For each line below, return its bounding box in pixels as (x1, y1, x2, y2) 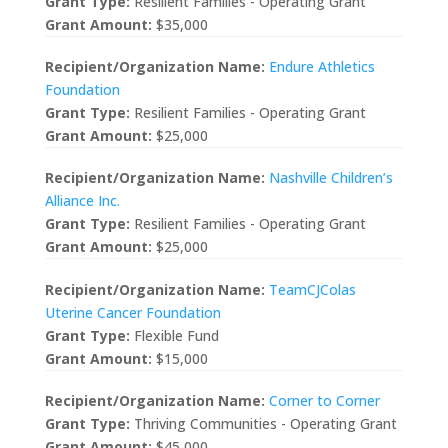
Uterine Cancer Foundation (44, 302, 221, 322)
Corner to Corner (268, 391, 380, 411)
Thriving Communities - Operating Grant (129, 414, 397, 434)
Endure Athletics (268, 56, 375, 76)
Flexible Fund (129, 325, 219, 345)
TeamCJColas (268, 279, 356, 299)
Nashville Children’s (268, 168, 393, 188)
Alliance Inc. (44, 191, 120, 211)
